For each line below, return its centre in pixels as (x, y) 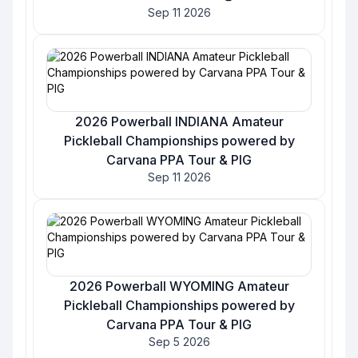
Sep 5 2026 (179, 342)
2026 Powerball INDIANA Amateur (179, 121)
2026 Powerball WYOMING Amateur (179, 286)
